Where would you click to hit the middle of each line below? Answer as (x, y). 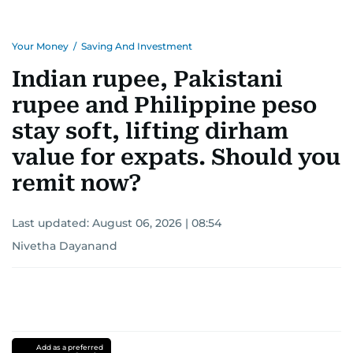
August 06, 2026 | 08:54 (157, 223)
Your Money (40, 46)
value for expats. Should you (176, 157)
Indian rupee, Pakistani (147, 79)
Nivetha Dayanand (65, 246)
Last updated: (52, 223)
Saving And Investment (137, 46)
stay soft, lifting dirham (150, 131)
